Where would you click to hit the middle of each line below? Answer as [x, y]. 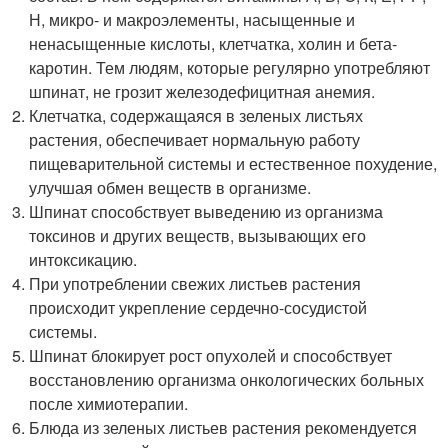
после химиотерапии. [109, 403]
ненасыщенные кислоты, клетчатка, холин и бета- [213, 43]
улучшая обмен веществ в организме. [170, 187]
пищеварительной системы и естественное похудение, [233, 163]
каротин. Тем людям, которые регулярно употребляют [230, 67]
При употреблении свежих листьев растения [195, 283]
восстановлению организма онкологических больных [227, 379]
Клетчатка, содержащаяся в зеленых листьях [196, 115]
